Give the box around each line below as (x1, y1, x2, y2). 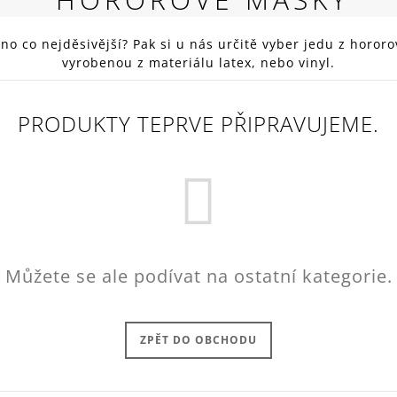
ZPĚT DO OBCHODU (140, 332, 257, 348)
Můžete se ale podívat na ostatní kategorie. (4, 264, 393, 289)
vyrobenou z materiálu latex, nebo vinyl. (62, 54, 335, 72)
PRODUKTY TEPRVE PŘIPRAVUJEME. (18, 109, 379, 139)
